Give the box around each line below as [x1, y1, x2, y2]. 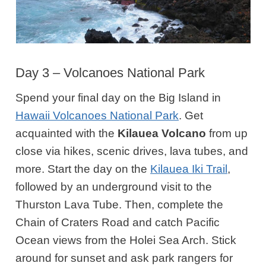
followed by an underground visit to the [15, 180, 213, 193]
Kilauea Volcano [118, 126, 207, 140]
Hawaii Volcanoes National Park [15, 109, 179, 122]
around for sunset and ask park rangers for [15, 251, 233, 264]
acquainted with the [15, 126, 118, 140]
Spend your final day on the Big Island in [15, 91, 221, 104]
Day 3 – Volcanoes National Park [15, 65, 205, 80]
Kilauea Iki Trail [150, 162, 228, 175]
